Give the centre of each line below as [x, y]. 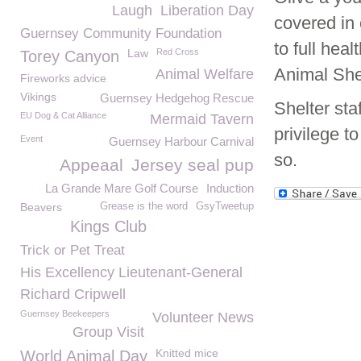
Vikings [38, 97]
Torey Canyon [70, 56]
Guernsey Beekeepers [65, 313]
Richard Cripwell [73, 294]
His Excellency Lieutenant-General [131, 272]
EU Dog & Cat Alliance [63, 115]
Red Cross [178, 52]
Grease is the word [144, 206]
